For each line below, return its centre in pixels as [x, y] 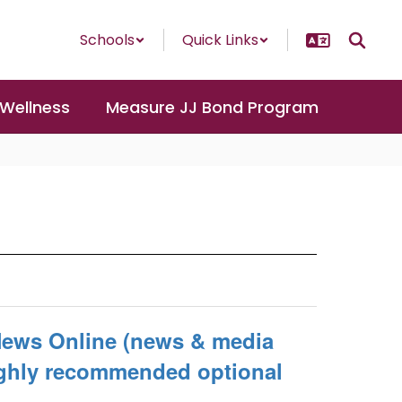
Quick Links [220, 40]
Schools [107, 40]
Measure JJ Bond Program [212, 107]
